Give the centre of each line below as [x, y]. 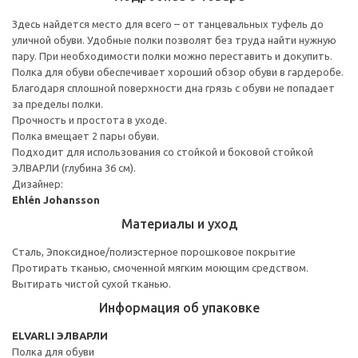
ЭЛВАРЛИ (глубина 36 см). [74, 167]
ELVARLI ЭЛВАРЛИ [60, 335]
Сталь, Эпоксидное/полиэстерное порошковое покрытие [154, 251]
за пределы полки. [58, 103]
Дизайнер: [38, 183]
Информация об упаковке [179, 307]
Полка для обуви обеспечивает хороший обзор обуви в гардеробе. [178, 72]
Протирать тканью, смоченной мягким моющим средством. [160, 267]
